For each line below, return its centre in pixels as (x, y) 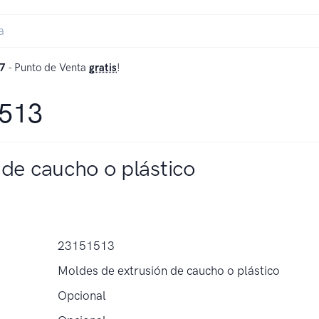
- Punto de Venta (47, 68)
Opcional (82, 296)
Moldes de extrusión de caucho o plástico (169, 271)
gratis (103, 68)
